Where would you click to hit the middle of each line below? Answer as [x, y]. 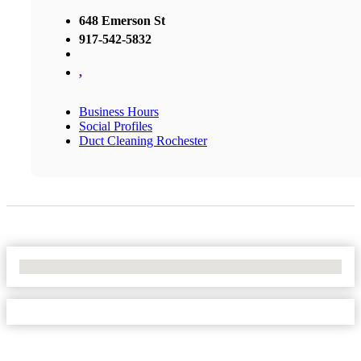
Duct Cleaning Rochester [143, 140]
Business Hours [119, 111]
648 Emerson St [122, 20]
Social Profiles [116, 126]
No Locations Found [72, 266]
